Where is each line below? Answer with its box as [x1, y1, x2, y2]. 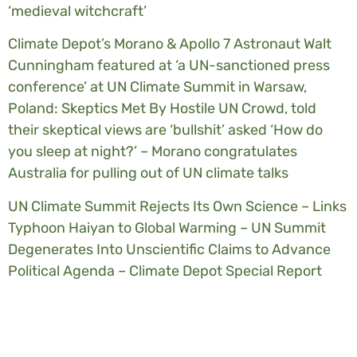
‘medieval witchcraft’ [8, 2, 147, 20]
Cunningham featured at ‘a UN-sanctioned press [8, 57, 330, 75]
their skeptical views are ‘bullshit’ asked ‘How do [8, 121, 323, 139]
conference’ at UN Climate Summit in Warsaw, [8, 78, 307, 96]
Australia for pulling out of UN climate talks [8, 164, 288, 182]
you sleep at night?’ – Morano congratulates [8, 143, 297, 161]
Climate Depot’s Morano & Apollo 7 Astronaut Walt [8, 35, 331, 53]
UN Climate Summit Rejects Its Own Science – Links [8, 197, 347, 215]
